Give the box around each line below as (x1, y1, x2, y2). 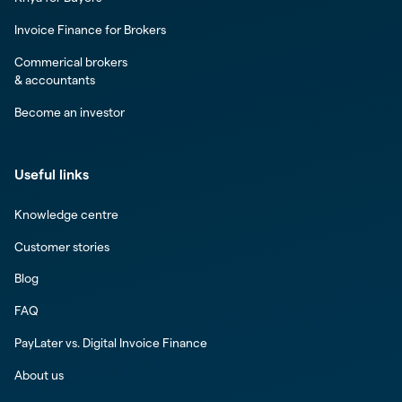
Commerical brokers (13, 55, 127, 69)
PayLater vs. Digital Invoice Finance (13, 336, 207, 350)
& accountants (13, 73, 95, 87)
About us (13, 368, 64, 382)
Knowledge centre (13, 208, 118, 223)
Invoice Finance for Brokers (13, 23, 166, 38)
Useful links (13, 167, 89, 183)
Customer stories (13, 240, 109, 254)
